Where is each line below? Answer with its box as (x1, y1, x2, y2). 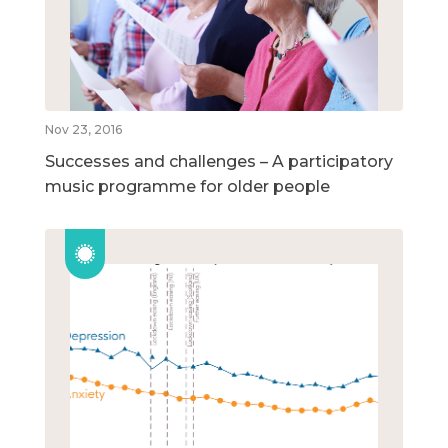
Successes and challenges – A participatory (45, 152, 393, 172)
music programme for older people (45, 177, 330, 197)
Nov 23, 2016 (45, 122, 122, 138)
